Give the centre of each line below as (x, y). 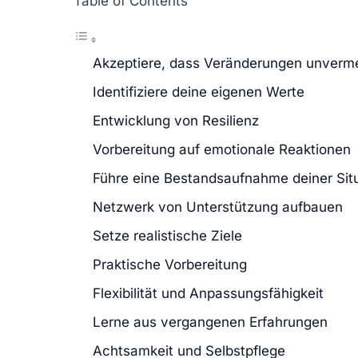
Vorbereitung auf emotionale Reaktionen (222, 149)
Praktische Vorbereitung (170, 264)
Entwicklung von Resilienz (176, 120)
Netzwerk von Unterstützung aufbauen (218, 207)
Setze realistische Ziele (167, 235)
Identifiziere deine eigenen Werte (199, 91)
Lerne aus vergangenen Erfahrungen (210, 322)
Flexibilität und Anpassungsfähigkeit (208, 293)
